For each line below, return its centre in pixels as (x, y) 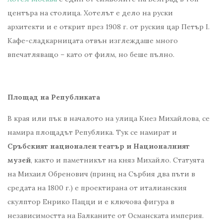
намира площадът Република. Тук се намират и (92, 133)
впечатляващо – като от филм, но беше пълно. (91, 55)
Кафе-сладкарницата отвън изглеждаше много (93, 41)
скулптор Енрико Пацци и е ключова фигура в (91, 202)
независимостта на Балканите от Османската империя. (106, 216)
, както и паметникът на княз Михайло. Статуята (117, 160)
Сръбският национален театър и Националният (99, 146)
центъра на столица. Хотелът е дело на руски (90, 13)
